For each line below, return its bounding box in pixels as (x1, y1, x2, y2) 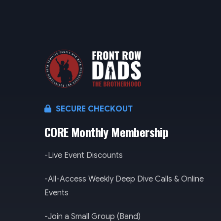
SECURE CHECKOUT (54, 104, 133, 114)
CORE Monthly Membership (44, 122, 169, 141)
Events (44, 187, 69, 198)
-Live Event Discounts (44, 150, 123, 160)
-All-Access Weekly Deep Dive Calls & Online (44, 174, 204, 184)
